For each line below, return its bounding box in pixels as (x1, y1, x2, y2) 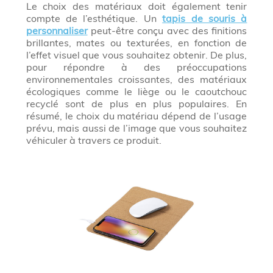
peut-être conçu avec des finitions (87, 24, 247, 37)
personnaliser (26, 24, 88, 37)
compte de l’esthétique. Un (26, 12, 163, 25)
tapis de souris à (162, 12, 247, 25)
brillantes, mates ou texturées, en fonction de (26, 37, 247, 49)
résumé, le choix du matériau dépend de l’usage (26, 110, 247, 122)
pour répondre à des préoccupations (26, 61, 247, 74)
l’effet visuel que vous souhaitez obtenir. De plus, (26, 49, 247, 62)
